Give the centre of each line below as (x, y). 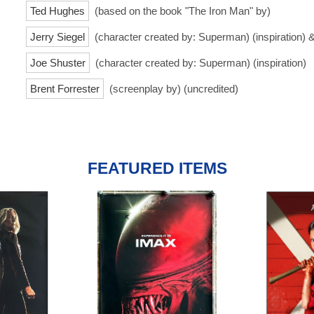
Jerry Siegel (57, 36)
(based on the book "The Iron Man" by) (181, 11)
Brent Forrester (65, 88)
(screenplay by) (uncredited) (172, 88)
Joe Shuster (58, 62)
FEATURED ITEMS (157, 168)
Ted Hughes (57, 11)
